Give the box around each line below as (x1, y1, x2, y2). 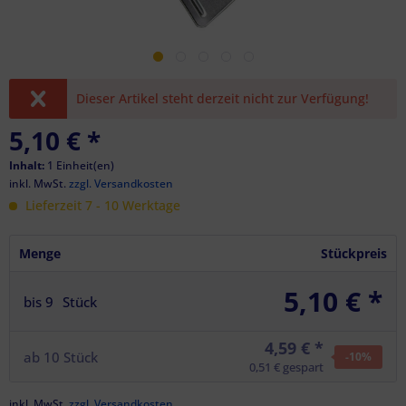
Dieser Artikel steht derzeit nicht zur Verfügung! (76, 90, 370, 107)
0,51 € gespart (249, 359, 324, 375)
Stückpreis (321, 245, 387, 262)
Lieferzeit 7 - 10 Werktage (22, 197, 180, 214)
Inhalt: (9, 158, 47, 173)
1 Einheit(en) (47, 158, 114, 173)
